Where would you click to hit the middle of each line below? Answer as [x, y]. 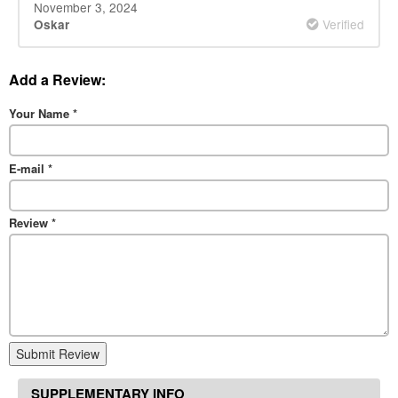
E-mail [28, 168]
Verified [342, 24]
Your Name [41, 113]
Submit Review [58, 354]
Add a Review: [57, 79]
